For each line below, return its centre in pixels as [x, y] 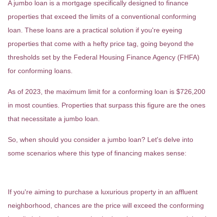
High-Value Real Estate [71, 174]
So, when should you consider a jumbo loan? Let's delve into [101, 139]
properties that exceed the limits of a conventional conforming [102, 16]
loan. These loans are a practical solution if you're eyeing [95, 30]
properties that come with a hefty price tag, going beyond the [101, 44]
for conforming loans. [40, 71]
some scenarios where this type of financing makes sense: [97, 153]
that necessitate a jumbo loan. [54, 119]
